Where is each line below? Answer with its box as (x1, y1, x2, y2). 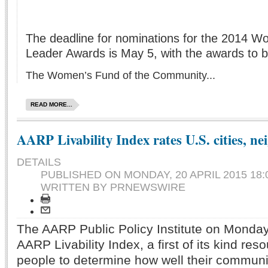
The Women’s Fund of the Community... (26, 69, 215, 82)
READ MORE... (31, 101, 72, 108)
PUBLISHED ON (41, 169, 124, 181)
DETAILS (17, 156, 61, 169)
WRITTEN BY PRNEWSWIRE (41, 181, 185, 194)
